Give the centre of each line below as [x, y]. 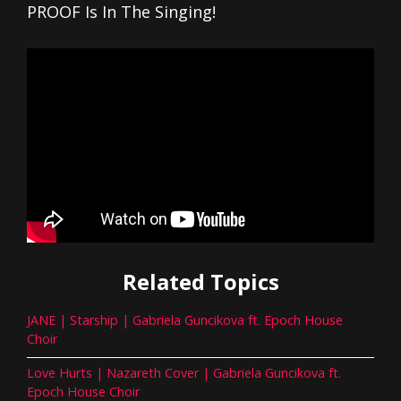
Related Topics [200, 281]
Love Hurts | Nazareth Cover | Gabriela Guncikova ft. [184, 372]
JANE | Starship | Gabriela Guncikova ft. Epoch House [185, 320]
